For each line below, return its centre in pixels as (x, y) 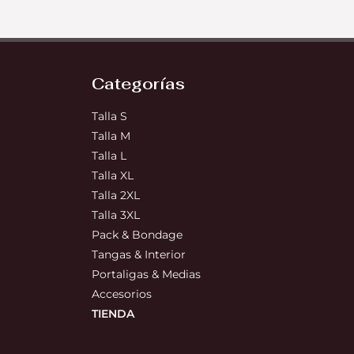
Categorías (138, 84)
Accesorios (121, 294)
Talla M (111, 136)
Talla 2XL (115, 196)
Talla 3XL (115, 215)
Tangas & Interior (138, 255)
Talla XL (112, 176)
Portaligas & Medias (146, 275)
